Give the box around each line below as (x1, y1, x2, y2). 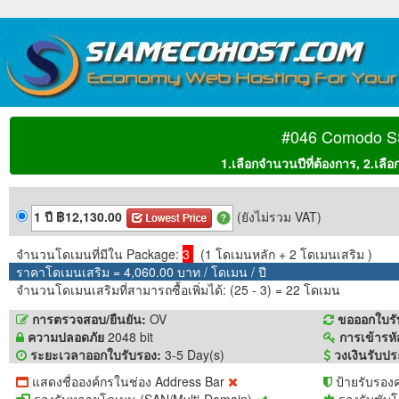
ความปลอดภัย (24, 328, 104, 346)
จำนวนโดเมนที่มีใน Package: (9, 245, 183, 263)
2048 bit (104, 328, 153, 346)
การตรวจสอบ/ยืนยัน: (28, 310, 146, 328)
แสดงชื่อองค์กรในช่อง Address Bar (28, 372, 228, 390)
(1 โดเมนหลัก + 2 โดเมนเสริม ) (193, 245, 372, 263)
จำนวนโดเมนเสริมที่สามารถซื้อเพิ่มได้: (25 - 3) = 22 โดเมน (9, 281, 340, 298)
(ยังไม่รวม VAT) (233, 208, 322, 225)
